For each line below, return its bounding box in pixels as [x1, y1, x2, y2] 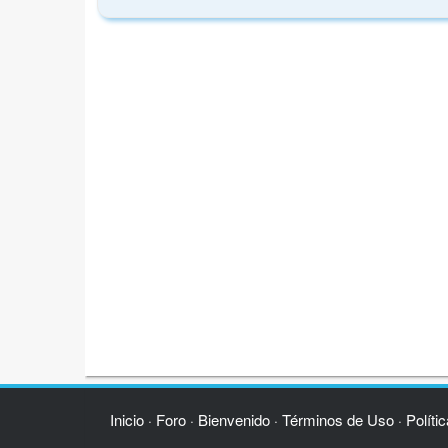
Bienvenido [197, 409, 270, 430]
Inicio [109, 409, 144, 430]
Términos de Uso [281, 409, 394, 430]
